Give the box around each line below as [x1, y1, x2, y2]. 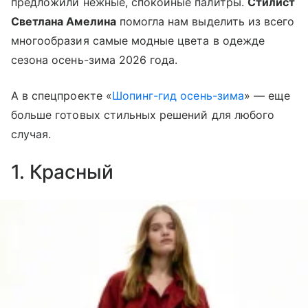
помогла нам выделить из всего [115, 14, 295, 29]
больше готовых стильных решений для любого [11, 108, 275, 122]
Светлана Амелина [11, 14, 116, 29]
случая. [11, 127, 52, 142]
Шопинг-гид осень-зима [111, 89, 244, 103]
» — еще [243, 89, 291, 103]
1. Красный [11, 160, 113, 184]
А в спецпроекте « [11, 89, 112, 103]
